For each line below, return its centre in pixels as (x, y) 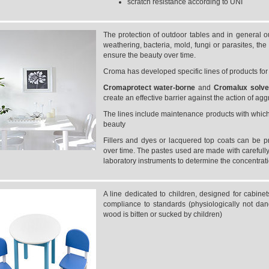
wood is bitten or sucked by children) (162, 214)
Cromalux (230, 88)
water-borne (176, 88)
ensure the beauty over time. (149, 55)
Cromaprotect (128, 88)
